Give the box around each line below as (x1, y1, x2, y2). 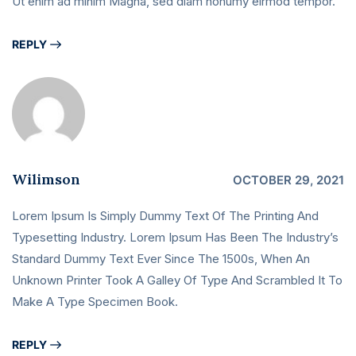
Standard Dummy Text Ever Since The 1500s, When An (12, 251, 310, 267)
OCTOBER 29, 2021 (233, 172, 344, 188)
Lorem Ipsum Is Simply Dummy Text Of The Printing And (12, 208, 319, 224)
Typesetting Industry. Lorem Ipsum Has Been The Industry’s (12, 230, 339, 246)
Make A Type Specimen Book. (12, 294, 178, 310)
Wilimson (12, 170, 80, 189)
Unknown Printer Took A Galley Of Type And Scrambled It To (12, 273, 342, 288)
